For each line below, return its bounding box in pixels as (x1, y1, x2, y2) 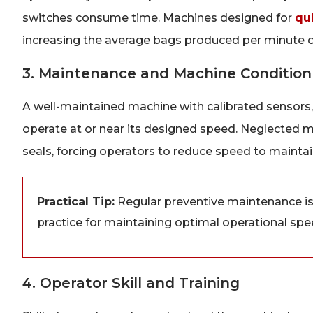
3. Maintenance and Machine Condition (22, 64, 312, 82)
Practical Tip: (37, 194, 115, 208)
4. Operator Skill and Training (22, 275, 240, 292)
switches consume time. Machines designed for (22, 11, 295, 25)
